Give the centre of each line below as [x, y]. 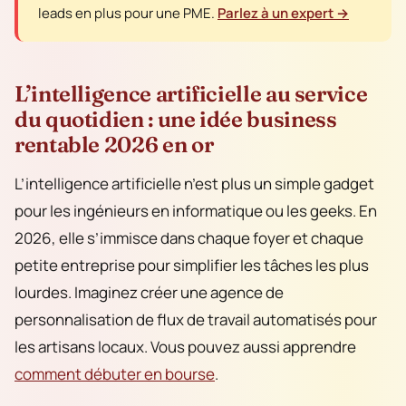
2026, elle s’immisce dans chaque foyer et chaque [189, 237]
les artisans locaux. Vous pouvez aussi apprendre [185, 346]
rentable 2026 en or [114, 144]
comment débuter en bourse [115, 373]
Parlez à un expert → [283, 14]
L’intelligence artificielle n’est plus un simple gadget [194, 183]
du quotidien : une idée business [176, 119]
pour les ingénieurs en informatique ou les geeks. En [196, 210]
